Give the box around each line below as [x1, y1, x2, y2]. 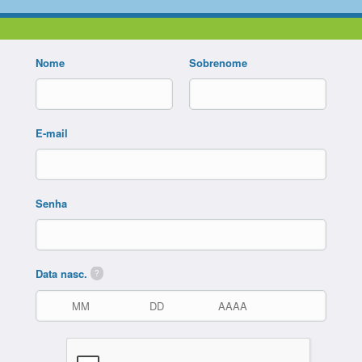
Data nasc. [36, 266, 90, 281]
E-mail [36, 125, 68, 141]
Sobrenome [189, 55, 247, 70]
